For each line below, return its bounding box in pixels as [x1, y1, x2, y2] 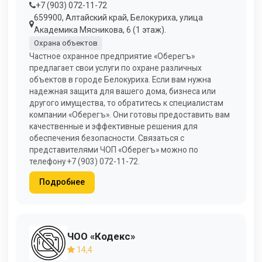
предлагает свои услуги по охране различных [29, 63, 202, 73]
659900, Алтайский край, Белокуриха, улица [34, 12, 203, 22]
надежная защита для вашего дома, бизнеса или [29, 86, 216, 96]
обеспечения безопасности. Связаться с [29, 133, 184, 143]
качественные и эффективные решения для [29, 121, 198, 131]
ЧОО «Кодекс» [67, 230, 135, 243]
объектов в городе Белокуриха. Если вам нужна [29, 74, 211, 84]
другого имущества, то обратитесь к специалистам [29, 98, 223, 108]
